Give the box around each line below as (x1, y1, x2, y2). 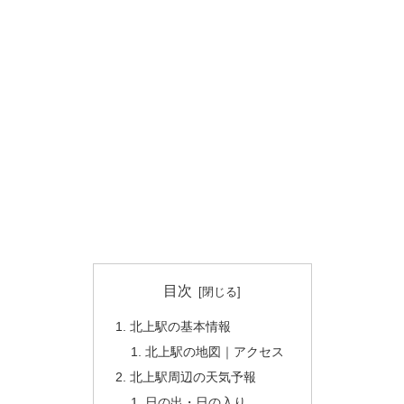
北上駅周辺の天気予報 (129, 370, 256, 385)
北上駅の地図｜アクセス (145, 344, 285, 360)
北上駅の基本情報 (129, 319, 231, 335)
